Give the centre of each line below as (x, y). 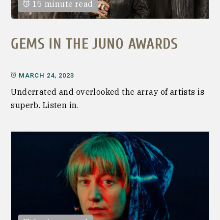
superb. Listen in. (45, 105)
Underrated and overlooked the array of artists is (108, 92)
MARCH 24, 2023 (47, 75)
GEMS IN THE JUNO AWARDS (95, 44)
